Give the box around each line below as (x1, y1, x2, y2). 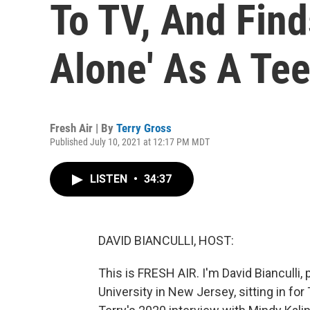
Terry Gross (116, 121, 172, 135)
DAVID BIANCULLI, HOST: (98, 233, 234, 248)
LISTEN (90, 172, 130, 185)
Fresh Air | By (50, 121, 116, 135)
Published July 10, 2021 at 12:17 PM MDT (50, 136, 210, 147)
